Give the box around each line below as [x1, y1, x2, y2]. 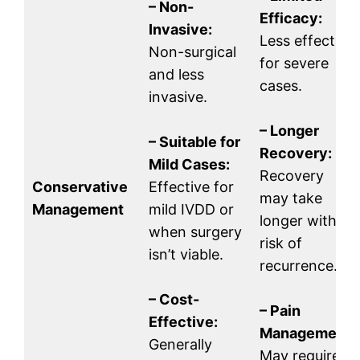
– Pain [260, 302, 301, 320]
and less [149, 66, 204, 84]
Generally [149, 336, 212, 354]
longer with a [260, 212, 349, 230]
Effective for [149, 178, 234, 196]
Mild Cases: [149, 156, 230, 174]
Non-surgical [149, 43, 236, 61]
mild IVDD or [149, 201, 234, 219]
